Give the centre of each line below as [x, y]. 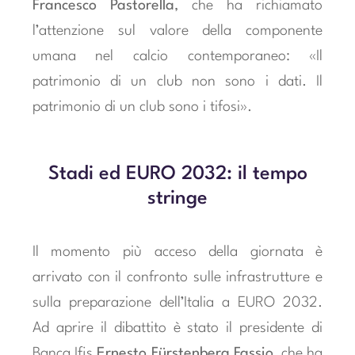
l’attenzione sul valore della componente [177, 31]
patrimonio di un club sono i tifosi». [142, 107]
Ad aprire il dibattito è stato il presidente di [177, 328]
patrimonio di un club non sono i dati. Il [177, 81]
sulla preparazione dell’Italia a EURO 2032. [177, 303]
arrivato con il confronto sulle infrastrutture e [177, 278]
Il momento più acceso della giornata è [177, 252]
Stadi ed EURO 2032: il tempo [177, 175]
